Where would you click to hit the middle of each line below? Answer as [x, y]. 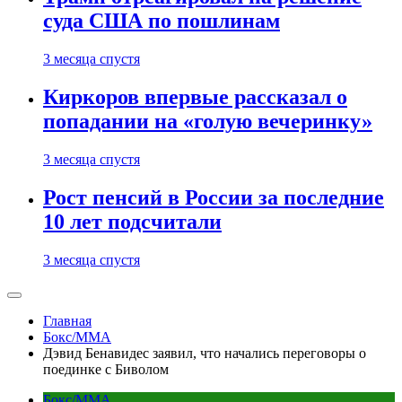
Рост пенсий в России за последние [214, 198]
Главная [67, 321]
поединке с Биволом [106, 369]
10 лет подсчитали [132, 222]
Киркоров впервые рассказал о [195, 97]
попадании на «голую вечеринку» [208, 122]
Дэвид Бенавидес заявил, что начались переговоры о [205, 353]
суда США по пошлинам [162, 21]
